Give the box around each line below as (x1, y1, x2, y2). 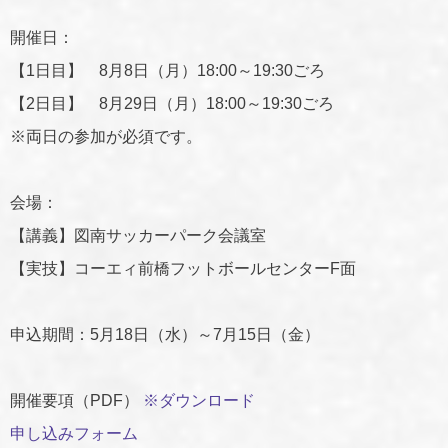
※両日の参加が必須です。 (10, 127, 202, 145)
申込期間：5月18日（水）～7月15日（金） (10, 325, 320, 343)
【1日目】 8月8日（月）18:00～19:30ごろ (10, 61, 325, 79)
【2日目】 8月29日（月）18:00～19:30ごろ (10, 94, 334, 112)
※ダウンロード (143, 392, 255, 409)
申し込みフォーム (10, 425, 138, 442)
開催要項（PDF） (10, 392, 143, 409)
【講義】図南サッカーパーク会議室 (10, 226, 266, 244)
